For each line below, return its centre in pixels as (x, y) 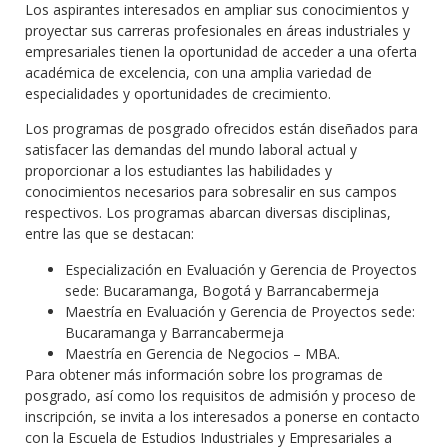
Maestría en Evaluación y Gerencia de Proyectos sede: (240, 311)
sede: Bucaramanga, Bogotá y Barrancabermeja (222, 290)
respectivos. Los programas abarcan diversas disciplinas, (208, 213)
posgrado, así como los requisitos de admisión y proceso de (220, 395)
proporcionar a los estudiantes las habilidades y (178, 171)
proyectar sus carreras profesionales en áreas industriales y (217, 30)
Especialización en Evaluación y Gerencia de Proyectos (241, 269)
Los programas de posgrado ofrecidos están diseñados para (221, 129)
